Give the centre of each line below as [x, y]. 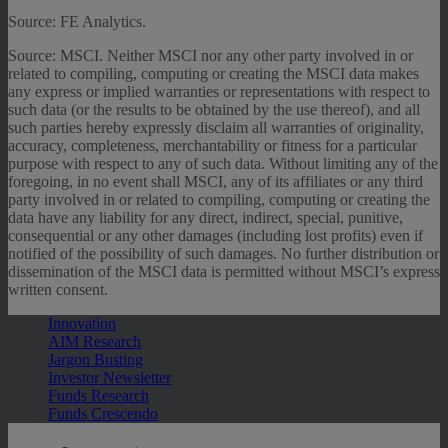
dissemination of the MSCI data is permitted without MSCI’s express [224, 272]
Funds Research [98, 396]
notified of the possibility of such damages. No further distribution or [223, 254]
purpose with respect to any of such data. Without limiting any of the [223, 164]
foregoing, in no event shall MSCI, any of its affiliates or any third [215, 182]
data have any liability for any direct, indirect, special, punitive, [205, 218]
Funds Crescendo [103, 414]
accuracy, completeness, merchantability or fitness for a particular [212, 146]
